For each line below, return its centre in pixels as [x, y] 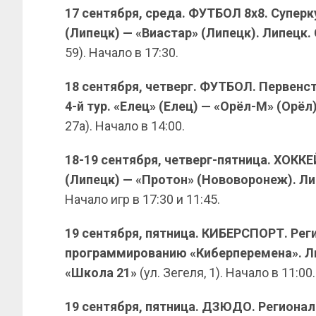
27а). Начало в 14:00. [125, 126]
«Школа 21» [101, 273]
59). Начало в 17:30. [122, 53]
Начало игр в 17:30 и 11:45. [142, 199]
